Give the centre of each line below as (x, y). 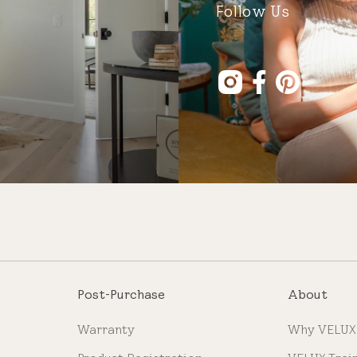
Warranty (106, 330)
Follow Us (253, 12)
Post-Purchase (122, 295)
